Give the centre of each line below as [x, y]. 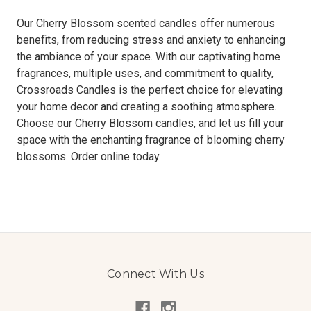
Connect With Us [155, 274]
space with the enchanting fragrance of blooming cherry [151, 140]
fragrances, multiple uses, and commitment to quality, [145, 74]
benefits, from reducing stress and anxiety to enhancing [151, 40]
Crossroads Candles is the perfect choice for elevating [150, 90]
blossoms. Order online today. [89, 157]
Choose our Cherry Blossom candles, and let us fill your [150, 124]
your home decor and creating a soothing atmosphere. [146, 107]
